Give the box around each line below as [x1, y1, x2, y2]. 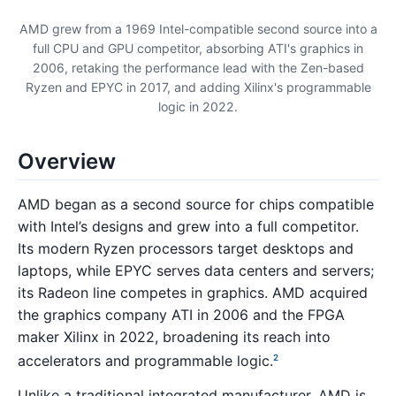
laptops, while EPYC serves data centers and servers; [18, 261, 374, 279]
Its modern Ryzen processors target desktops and [18, 239, 354, 257]
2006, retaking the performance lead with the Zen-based [32, 60, 364, 76]
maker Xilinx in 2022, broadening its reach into [18, 327, 331, 346]
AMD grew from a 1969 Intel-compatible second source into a [19, 21, 377, 37]
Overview [18, 148, 116, 174]
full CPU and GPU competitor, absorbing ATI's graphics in [33, 41, 363, 57]
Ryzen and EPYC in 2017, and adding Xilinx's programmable [25, 80, 371, 95]
